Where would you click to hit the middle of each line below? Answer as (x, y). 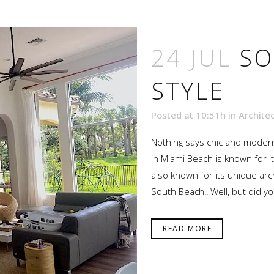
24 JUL (191, 57)
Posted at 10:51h (188, 115)
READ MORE (187, 228)
